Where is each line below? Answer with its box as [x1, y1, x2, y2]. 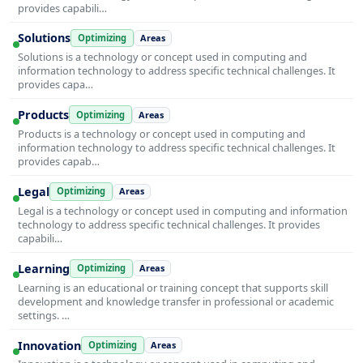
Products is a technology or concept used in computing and [18, 126, 305, 142]
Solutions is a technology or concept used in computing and [18, 49, 307, 65]
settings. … [18, 307, 70, 322]
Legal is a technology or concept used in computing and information [18, 203, 348, 218]
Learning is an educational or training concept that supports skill [18, 280, 328, 295]
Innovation [18, 337, 81, 353]
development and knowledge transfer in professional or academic [18, 293, 334, 309]
